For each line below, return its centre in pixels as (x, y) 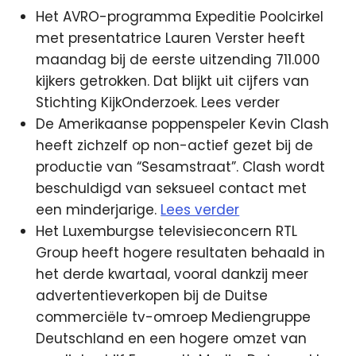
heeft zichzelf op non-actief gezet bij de (175, 145)
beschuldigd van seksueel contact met (172, 188)
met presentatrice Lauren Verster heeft (171, 38)
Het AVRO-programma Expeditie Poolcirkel (180, 17)
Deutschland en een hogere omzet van (172, 339)
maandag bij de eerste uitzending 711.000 (178, 60)
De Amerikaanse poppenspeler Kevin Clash (183, 124)
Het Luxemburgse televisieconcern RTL (167, 231)
